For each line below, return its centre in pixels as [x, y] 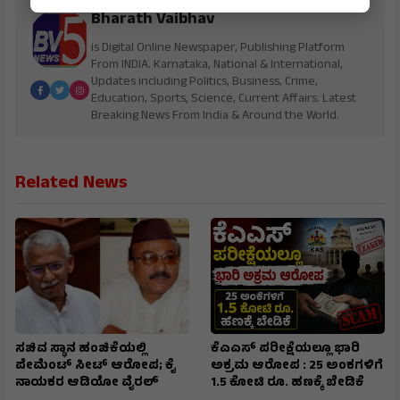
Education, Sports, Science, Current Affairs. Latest [224, 99]
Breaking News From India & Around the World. [215, 116]
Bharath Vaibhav [153, 20]
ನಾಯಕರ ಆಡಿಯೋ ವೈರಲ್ [87, 383]
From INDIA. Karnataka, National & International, [217, 65]
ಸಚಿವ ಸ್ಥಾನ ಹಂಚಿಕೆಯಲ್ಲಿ [81, 349]
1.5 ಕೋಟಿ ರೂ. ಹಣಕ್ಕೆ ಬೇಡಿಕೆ [287, 383]
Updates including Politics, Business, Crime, [204, 82]
